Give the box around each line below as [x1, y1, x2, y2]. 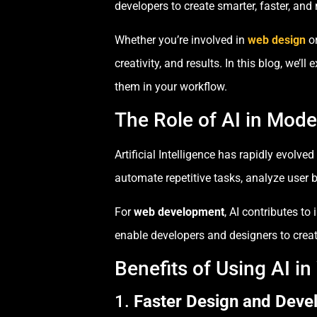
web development [134, 204, 224, 219]
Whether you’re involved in [115, 33, 248, 47]
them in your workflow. [115, 79, 227, 93]
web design [248, 33, 306, 47]
